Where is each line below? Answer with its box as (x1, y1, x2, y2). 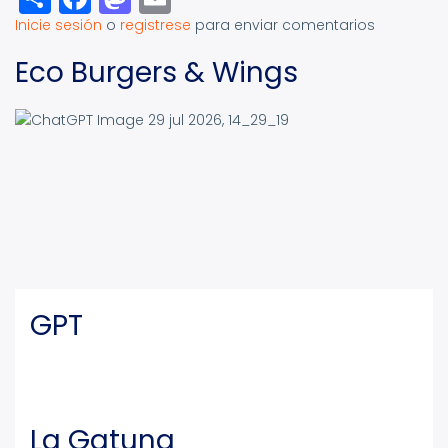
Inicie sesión (15, 15, 102, 36)
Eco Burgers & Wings (15, 53, 298, 93)
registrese (120, 15, 191, 36)
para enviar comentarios (191, 15, 375, 36)
